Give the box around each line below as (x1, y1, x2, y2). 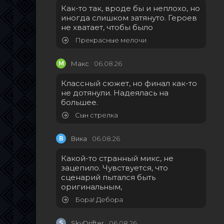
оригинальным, (61, 182, 122, 192)
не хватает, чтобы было (61, 22, 153, 32)
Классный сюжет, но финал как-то (61, 78, 197, 88)
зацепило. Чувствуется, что (61, 163, 168, 173)
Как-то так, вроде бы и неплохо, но (61, 3, 200, 13)
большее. (61, 97, 98, 107)
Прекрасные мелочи (73, 36, 146, 44)
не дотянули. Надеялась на (61, 88, 168, 98)
